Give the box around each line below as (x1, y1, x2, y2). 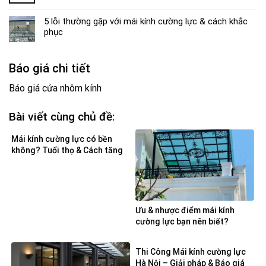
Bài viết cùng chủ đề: (9, 109, 115, 123)
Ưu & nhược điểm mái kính (135, 205, 235, 216)
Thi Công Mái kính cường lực (135, 247, 246, 257)
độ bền (11, 157, 37, 167)
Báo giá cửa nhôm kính (9, 82, 102, 94)
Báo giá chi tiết (9, 61, 90, 75)
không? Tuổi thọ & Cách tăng (11, 145, 123, 156)
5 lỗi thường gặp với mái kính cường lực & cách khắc (44, 15, 248, 27)
